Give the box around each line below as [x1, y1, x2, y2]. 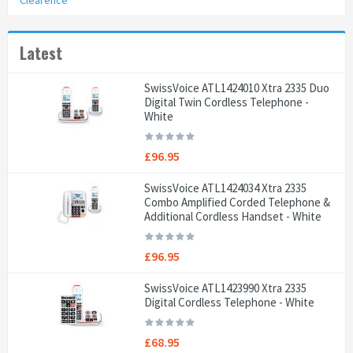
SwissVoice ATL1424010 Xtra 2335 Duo [144, 80, 330, 95]
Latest [20, 41, 62, 65]
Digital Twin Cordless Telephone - [144, 95, 310, 110]
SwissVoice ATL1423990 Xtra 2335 [144, 281, 307, 295]
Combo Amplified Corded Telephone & [144, 195, 331, 210]
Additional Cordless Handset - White [144, 209, 322, 224]
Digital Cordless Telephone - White [144, 295, 315, 310]
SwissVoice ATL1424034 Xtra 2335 [144, 180, 307, 195]
